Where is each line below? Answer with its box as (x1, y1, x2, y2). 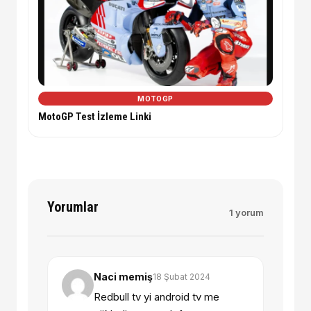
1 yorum (229, 207, 264, 219)
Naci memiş (94, 271, 153, 283)
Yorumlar (47, 199, 99, 216)
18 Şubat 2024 (153, 271, 210, 282)
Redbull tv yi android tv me (94, 290, 219, 304)
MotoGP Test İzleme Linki (38, 110, 151, 124)
